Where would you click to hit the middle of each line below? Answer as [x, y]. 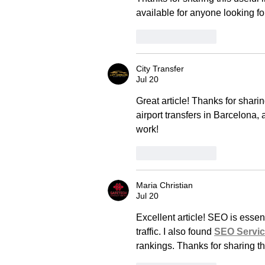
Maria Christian [164, 185]
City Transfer [160, 68]
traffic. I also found [175, 231]
